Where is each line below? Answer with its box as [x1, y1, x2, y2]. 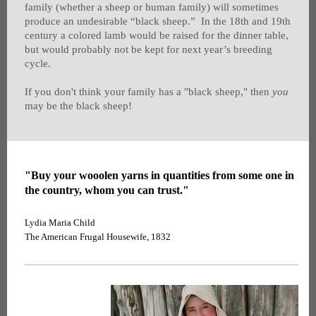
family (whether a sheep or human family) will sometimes [25, 1, 279, 13]
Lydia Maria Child [25, 217, 95, 229]
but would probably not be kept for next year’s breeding [25, 44, 272, 56]
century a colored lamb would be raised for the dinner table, [25, 30, 288, 42]
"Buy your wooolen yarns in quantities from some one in [25, 169, 294, 182]
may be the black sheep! [25, 100, 132, 112]
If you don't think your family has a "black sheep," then [25, 86, 272, 98]
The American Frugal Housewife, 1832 [25, 231, 171, 243]
